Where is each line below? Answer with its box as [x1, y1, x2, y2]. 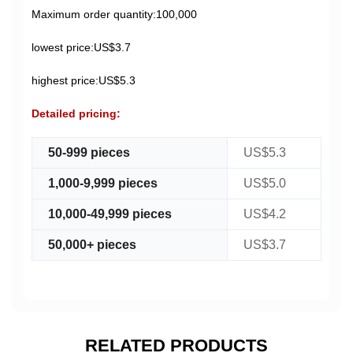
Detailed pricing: [32, 107, 121, 121]
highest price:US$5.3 [32, 74, 136, 87]
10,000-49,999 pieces [48, 207, 172, 221]
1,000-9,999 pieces [48, 176, 158, 191]
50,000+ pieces [48, 238, 136, 252]
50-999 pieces [48, 146, 130, 160]
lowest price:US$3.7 [32, 41, 131, 54]
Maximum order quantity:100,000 [32, 8, 197, 21]
